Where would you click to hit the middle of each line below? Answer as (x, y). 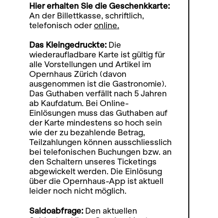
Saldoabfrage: (57, 211)
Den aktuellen (111, 211)
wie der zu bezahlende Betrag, (87, 133)
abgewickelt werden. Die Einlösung (96, 172)
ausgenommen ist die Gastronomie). (98, 84)
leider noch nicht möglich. (78, 191)
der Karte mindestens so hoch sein (96, 123)
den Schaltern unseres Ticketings (93, 162)
